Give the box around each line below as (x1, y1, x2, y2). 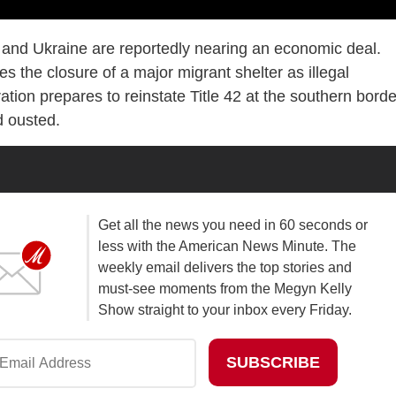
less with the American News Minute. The (97, 239, 356, 255)
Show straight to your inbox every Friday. (97, 302, 352, 318)
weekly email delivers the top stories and (97, 260, 352, 276)
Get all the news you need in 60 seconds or (97, 217, 368, 233)
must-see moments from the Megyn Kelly (97, 281, 352, 297)
